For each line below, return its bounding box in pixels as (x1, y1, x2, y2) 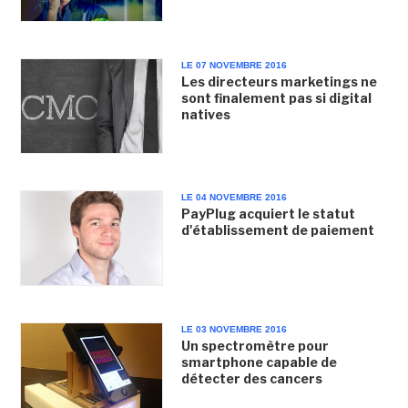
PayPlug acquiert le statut (180, 205, 355, 221)
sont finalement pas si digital (180, 89, 372, 106)
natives (180, 106, 230, 122)
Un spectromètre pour (180, 338, 329, 353)
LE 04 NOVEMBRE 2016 (180, 191, 287, 202)
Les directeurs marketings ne (180, 73, 377, 89)
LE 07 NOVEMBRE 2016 (180, 59, 287, 70)
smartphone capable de (180, 354, 337, 370)
